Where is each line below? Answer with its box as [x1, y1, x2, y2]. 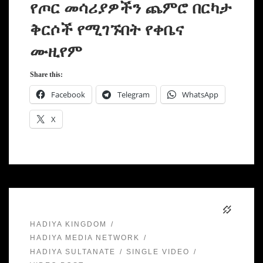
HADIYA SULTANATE [29, 247, 116, 256]
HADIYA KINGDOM [29, 220, 107, 229]
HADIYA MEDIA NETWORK [29, 234, 140, 242]
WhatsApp [181, 89, 218, 100]
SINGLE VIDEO [126, 247, 190, 256]
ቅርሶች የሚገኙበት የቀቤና [29, 21, 184, 39]
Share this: [29, 70, 63, 79]
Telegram [117, 89, 150, 100]
